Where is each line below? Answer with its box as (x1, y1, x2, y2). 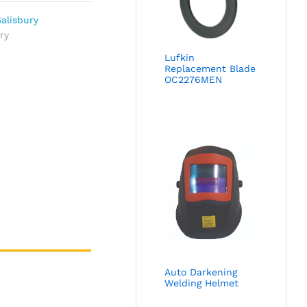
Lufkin (164, 51, 195, 63)
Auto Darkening (164, 266, 238, 278)
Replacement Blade (164, 62, 256, 74)
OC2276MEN (164, 73, 223, 85)
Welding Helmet (164, 277, 239, 288)
